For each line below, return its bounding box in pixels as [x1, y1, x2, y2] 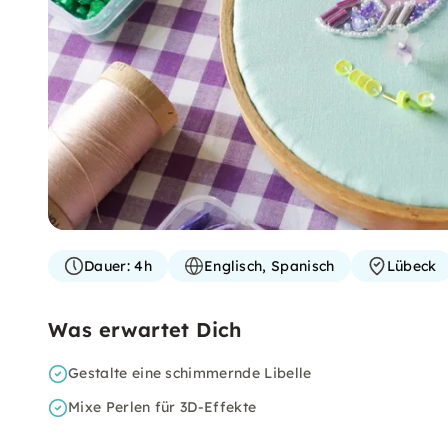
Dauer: [84, 257, 130, 275]
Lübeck [386, 257, 437, 275]
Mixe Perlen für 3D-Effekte [68, 398, 257, 416]
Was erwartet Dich [48, 317, 242, 342]
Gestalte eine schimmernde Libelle [68, 364, 312, 382]
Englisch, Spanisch [203, 257, 335, 275]
